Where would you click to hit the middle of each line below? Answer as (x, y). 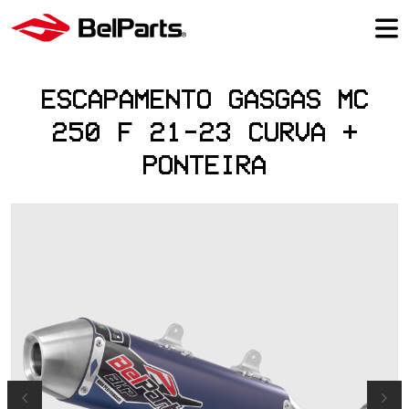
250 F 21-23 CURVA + (204, 131)
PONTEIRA (204, 164)
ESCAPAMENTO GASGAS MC (204, 99)
